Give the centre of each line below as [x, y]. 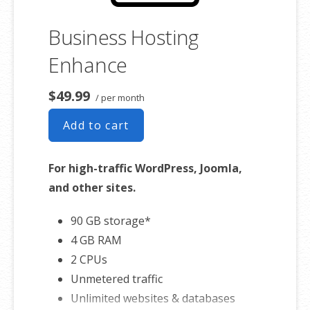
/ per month [119, 97]
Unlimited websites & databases [153, 298]
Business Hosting [124, 37]
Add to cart [96, 125]
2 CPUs [89, 259]
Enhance [88, 64]
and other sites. [92, 187]
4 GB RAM [96, 240]
